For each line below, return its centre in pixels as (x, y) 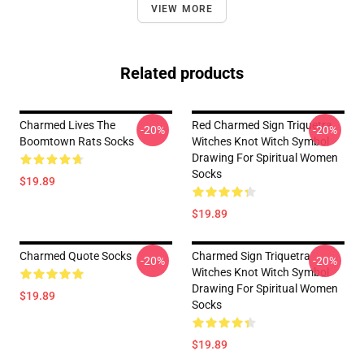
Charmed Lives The (67, 125)
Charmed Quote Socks (76, 256)
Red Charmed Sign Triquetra (262, 125)
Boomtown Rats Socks (77, 141)
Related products (182, 73)
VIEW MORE (182, 9)
